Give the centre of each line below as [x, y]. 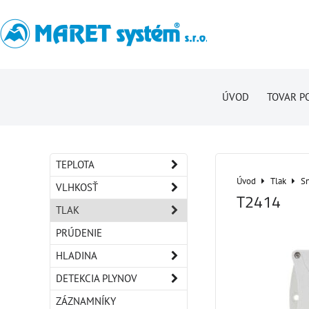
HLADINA [77, 256]
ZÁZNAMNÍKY [86, 301]
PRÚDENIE [79, 233]
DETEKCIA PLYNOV [97, 278]
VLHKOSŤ [77, 187]
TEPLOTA [75, 165]
